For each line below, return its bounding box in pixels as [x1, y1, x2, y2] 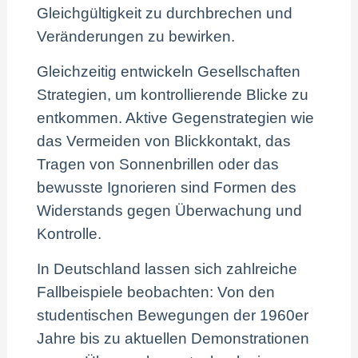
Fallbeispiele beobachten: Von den [37, 284, 276, 301]
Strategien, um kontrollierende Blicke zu [37, 86, 309, 104]
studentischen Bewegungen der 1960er [37, 307, 309, 324]
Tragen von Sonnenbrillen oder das [37, 156, 280, 173]
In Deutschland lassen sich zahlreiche [37, 261, 298, 278]
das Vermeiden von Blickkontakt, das [37, 133, 292, 150]
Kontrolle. [37, 225, 102, 243]
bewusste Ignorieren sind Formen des [37, 179, 297, 197]
